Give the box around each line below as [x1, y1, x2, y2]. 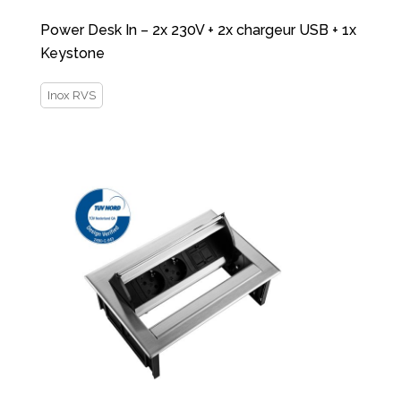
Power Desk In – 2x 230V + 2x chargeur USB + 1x [40, 21, 356, 39]
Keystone [40, 45, 105, 63]
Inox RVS [47, 89, 96, 103]
